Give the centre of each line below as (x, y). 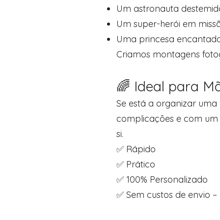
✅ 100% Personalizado (162, 179)
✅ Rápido (136, 149)
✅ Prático (136, 164)
